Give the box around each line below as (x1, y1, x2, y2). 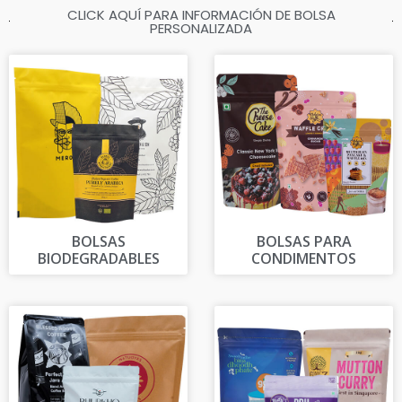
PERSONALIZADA (150, 18, 252, 38)
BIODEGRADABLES (37, 248, 160, 268)
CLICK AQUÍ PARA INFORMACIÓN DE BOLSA (66, 4, 336, 24)
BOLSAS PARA (256, 231, 352, 251)
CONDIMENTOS (251, 248, 356, 268)
